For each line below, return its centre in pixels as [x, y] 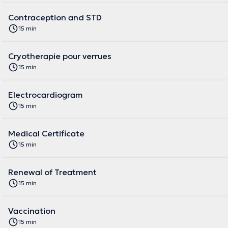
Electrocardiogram [45, 95]
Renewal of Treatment [52, 172]
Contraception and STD [55, 17]
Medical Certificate [46, 133]
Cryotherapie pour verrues [60, 56]
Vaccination [32, 211]
